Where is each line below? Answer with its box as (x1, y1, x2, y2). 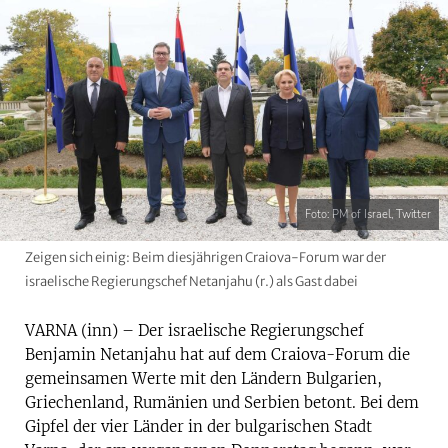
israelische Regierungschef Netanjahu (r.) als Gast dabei (25, 272, 358, 290)
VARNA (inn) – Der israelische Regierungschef (25, 320, 364, 340)
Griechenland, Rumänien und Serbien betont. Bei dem (25, 392, 419, 412)
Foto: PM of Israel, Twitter (305, 206, 431, 222)
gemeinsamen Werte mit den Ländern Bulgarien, (25, 368, 382, 388)
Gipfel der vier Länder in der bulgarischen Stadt (25, 416, 372, 436)
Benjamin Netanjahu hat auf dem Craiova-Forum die (25, 344, 410, 364)
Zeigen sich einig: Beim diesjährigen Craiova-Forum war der (25, 248, 386, 266)
